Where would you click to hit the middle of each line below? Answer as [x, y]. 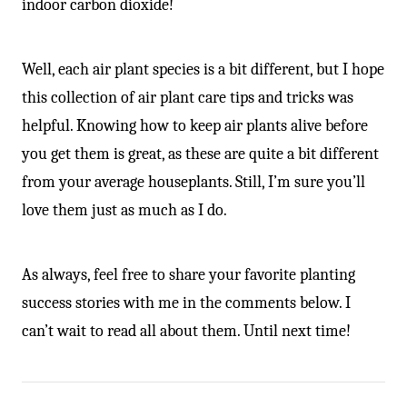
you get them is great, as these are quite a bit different [200, 154]
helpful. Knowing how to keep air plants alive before [195, 125]
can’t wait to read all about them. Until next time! [186, 331]
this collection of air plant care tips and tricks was [188, 97]
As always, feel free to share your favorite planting [189, 274]
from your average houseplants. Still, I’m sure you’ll [194, 182]
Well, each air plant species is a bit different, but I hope [203, 69]
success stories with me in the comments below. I [186, 303]
